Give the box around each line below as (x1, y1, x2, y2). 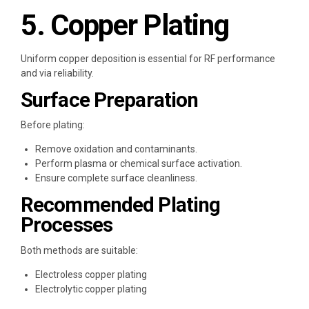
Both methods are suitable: (21, 245, 138, 257)
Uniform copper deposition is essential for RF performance (21, 52, 275, 64)
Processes (21, 213, 113, 237)
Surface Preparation (21, 88, 199, 112)
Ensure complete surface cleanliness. (35, 172, 197, 184)
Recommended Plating (21, 193, 221, 217)
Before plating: (21, 119, 85, 131)
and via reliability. (21, 67, 94, 79)
